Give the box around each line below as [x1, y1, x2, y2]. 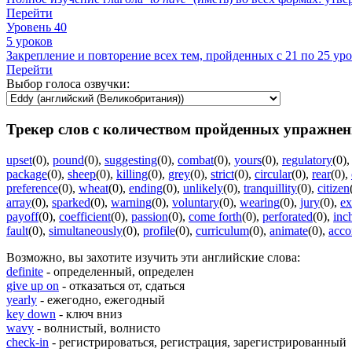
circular [255, 167, 291, 181]
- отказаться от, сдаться [59, 278, 185, 292]
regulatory [282, 152, 332, 167]
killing [116, 167, 148, 181]
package [6, 167, 47, 181]
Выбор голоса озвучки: [6, 77, 130, 91]
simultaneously [49, 223, 123, 237]
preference [6, 181, 58, 195]
